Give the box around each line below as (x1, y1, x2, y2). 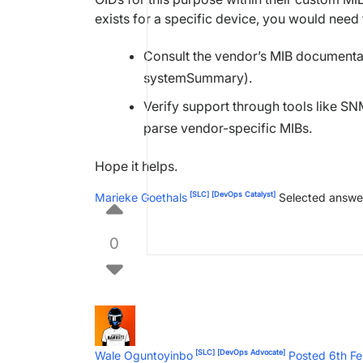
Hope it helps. (95, 157, 177, 174)
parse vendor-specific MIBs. (143, 119, 312, 136)
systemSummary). (143, 69, 252, 86)
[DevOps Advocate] (215, 348, 285, 357)
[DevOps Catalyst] (209, 190, 275, 199)
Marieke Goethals (95, 190, 187, 204)
